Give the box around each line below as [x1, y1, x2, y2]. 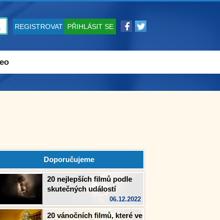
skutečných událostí [47, 185, 116, 193]
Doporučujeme [43, 155, 94, 164]
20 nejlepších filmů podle [47, 175, 132, 183]
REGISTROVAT [14, 23, 63, 30]
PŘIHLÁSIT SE [67, 23, 113, 30]
